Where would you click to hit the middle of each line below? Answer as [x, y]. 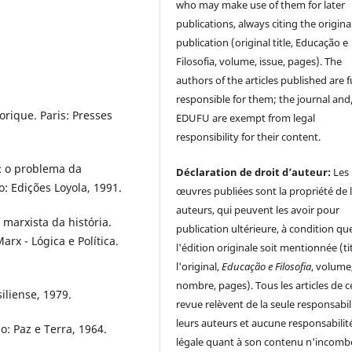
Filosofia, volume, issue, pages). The [259, 62]
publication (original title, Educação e [262, 43]
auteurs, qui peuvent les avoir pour [258, 209]
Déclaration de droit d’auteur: [255, 172]
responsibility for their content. [249, 137]
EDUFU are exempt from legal [246, 118]
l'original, [199, 266]
